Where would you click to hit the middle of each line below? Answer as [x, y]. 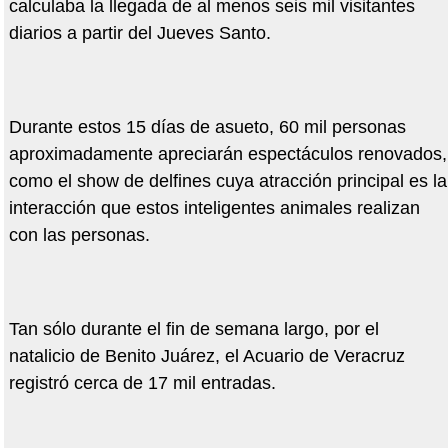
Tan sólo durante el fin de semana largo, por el [193, 329]
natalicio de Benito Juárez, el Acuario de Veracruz [206, 356]
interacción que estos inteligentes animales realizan [214, 208]
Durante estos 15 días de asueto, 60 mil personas [207, 127]
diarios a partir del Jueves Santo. [139, 33]
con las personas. [79, 235]
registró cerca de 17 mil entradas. [142, 383]
